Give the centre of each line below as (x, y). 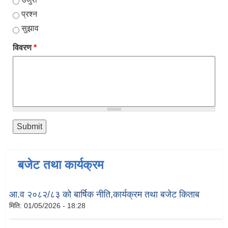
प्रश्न (29, 14)
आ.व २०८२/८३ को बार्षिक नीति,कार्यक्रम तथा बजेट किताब (104, 195)
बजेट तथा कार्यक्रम (61, 165)
